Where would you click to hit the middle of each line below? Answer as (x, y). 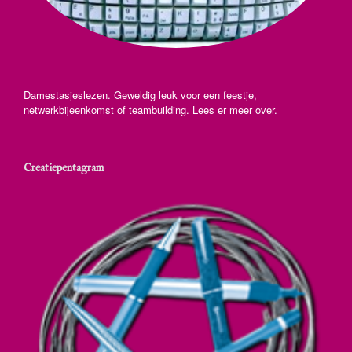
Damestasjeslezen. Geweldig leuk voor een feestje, (140, 95)
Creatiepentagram (64, 169)
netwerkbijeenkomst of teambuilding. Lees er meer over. (150, 110)
